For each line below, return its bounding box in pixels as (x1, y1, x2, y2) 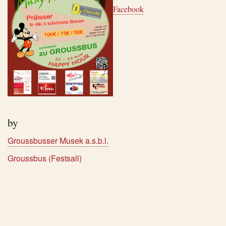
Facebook (113, 4, 144, 15)
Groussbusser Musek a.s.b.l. (8, 135, 108, 147)
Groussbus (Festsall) (8, 152, 82, 164)
